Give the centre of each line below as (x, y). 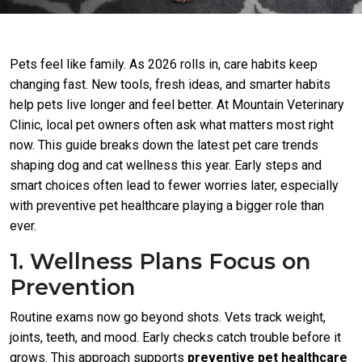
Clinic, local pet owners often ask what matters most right (172, 125)
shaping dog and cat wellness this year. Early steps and (166, 165)
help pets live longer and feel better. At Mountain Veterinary (177, 105)
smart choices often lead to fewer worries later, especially (174, 185)
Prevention (73, 287)
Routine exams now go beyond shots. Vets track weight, (168, 317)
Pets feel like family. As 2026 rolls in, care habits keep (164, 64)
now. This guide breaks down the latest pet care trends (164, 145)
